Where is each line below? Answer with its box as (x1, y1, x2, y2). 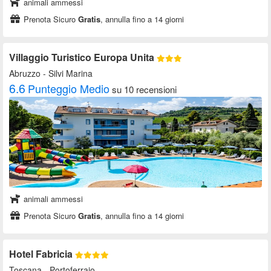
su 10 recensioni (112, 83, 177, 96)
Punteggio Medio (28, 80, 109, 97)
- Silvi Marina (41, 67, 93, 80)
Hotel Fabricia (9, 247, 75, 261)
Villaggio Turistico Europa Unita (9, 50, 157, 65)
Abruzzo (9, 67, 41, 80)
